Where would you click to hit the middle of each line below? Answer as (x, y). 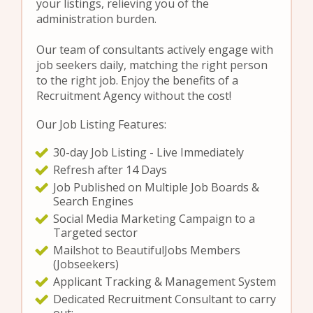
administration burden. (96, 19)
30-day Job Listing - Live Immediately (149, 152)
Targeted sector (96, 233)
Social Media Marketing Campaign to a (154, 219)
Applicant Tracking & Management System (165, 282)
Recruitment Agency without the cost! (134, 96)
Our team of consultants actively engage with (155, 50)
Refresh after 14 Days (110, 170)
